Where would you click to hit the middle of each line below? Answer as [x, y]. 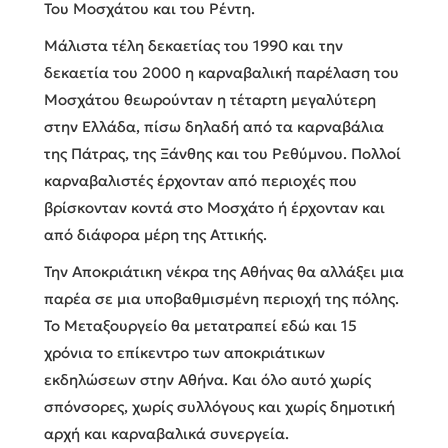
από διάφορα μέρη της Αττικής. [155, 234]
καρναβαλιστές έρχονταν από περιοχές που [200, 180]
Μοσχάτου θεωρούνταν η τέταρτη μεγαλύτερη [210, 99]
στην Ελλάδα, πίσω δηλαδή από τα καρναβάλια [214, 126]
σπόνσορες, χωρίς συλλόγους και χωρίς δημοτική [219, 406]
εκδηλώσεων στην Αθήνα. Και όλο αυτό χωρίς [207, 379]
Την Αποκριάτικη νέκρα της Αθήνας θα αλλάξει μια [224, 271]
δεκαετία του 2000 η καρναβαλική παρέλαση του [221, 72]
